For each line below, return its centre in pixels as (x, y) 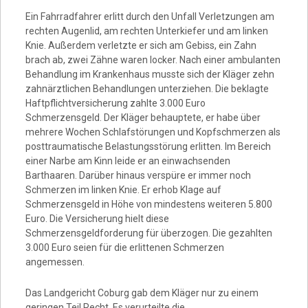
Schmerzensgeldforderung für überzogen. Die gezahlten (148, 233)
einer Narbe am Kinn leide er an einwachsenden (128, 161)
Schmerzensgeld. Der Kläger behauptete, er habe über (143, 118)
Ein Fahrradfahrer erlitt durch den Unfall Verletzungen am (150, 16)
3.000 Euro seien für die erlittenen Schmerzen (124, 247)
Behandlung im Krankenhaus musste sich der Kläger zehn (150, 74)
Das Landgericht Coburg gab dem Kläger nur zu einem (142, 293)
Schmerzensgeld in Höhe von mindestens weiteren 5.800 (148, 204)
